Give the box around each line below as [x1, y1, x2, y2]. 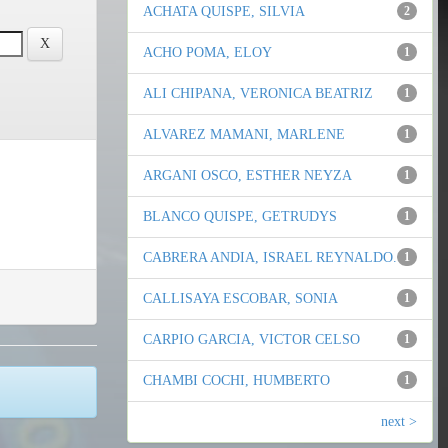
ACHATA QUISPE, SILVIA [143, 4, 305, 20]
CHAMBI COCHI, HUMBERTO [143, 373, 330, 389]
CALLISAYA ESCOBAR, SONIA [143, 291, 338, 307]
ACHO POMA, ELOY [143, 45, 272, 61]
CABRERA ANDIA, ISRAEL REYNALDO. [143, 250, 397, 266]
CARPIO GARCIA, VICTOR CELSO [143, 332, 360, 348]
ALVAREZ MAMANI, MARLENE [143, 127, 345, 143]
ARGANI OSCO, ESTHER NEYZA [143, 168, 352, 184]
